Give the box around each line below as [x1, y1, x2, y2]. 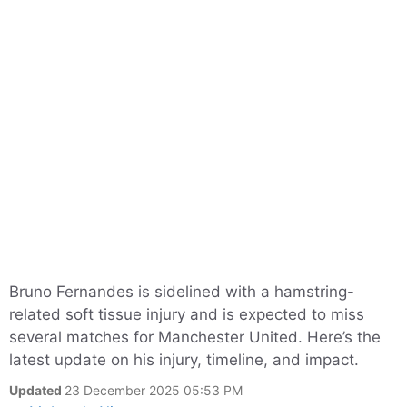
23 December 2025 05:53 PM [65, 382, 243, 398]
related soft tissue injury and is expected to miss [9, 305, 364, 323]
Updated [9, 382, 65, 398]
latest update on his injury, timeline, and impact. [9, 351, 359, 369]
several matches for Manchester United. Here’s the [9, 328, 381, 346]
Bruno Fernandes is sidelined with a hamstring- [9, 283, 354, 301]
